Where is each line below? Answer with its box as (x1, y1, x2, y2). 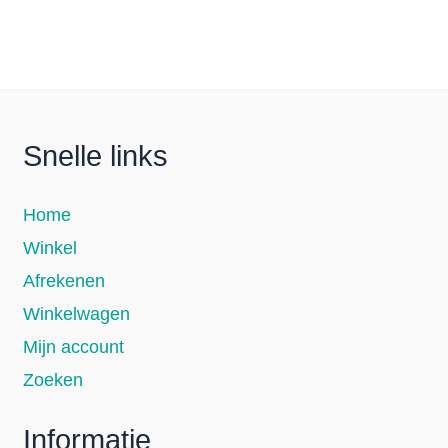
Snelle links (23, 140, 169, 173)
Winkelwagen (23, 303, 131, 324)
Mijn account (23, 336, 125, 357)
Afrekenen (23, 270, 106, 291)
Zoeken (23, 369, 84, 390)
